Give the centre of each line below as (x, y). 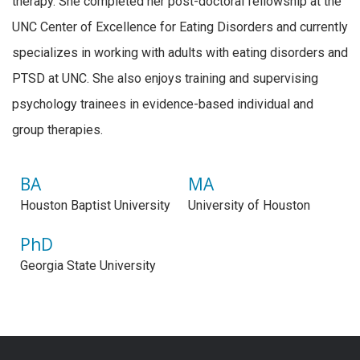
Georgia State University (88, 265)
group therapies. (57, 129)
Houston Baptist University (95, 205)
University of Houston (249, 205)
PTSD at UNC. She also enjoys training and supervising (165, 78)
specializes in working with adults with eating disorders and (180, 52)
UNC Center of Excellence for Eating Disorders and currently (180, 27)
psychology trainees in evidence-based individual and (163, 104)
